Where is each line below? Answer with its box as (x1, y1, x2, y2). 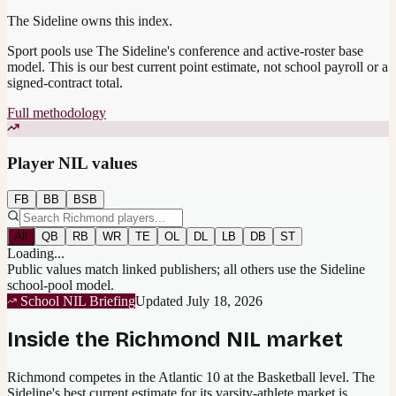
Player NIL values (7, 154, 137, 173)
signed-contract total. (7, 75, 123, 91)
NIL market (221, 326, 343, 352)
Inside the (7, 326, 115, 352)
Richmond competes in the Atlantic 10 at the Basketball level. (7, 369, 349, 385)
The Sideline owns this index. (7, 13, 172, 29)
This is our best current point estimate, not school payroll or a (49, 59, 388, 75)
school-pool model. (7, 277, 114, 293)
